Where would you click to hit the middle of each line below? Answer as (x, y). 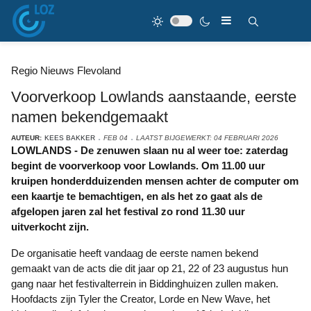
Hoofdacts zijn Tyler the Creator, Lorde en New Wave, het (141, 299)
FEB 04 (116, 138)
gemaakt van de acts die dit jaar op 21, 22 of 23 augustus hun (150, 268)
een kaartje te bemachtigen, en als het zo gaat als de (137, 196)
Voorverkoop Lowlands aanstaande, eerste (154, 97)
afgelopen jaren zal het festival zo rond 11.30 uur (128, 211)
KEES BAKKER (70, 138)
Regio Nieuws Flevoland (66, 70)
